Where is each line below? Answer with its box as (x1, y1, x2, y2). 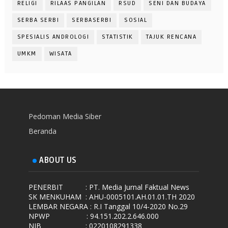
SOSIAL (124, 16, 148, 24)
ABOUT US (39, 155, 77, 166)
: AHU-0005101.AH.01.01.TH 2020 (85, 192, 195, 202)
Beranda (28, 126, 57, 136)
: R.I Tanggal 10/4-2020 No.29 (90, 202, 188, 212)
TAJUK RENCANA (146, 33, 197, 41)
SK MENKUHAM (28, 192, 82, 202)
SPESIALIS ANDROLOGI (17, 33, 90, 41)
